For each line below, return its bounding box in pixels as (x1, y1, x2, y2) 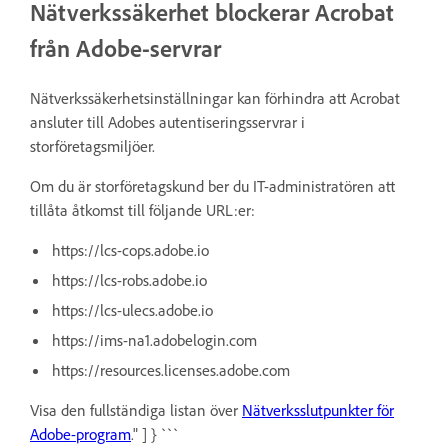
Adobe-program (30, 423, 131, 444)
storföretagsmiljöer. (30, 135, 155, 156)
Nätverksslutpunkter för (242, 399, 394, 420)
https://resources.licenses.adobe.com (52, 359, 290, 380)
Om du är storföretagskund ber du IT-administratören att (30, 175, 395, 196)
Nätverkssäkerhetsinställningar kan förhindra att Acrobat (30, 87, 400, 108)
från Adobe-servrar (30, 32, 221, 63)
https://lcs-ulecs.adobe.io (52, 299, 213, 320)
